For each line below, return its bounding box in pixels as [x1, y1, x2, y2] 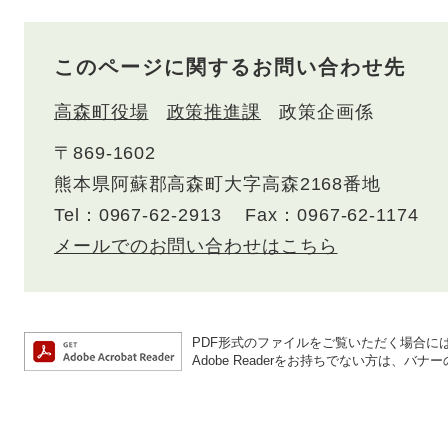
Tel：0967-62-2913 [54, 205, 222, 226]
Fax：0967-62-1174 [245, 205, 419, 226]
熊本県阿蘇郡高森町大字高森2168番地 [54, 174, 382, 195]
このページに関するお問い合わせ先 [54, 56, 406, 79]
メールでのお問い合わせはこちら [54, 236, 338, 257]
